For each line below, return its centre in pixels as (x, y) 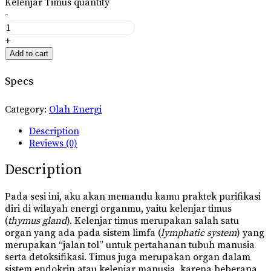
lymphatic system (199, 233)
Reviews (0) (53, 144)
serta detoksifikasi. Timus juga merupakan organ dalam (128, 257)
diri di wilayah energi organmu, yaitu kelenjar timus (118, 209)
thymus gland (37, 221)
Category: (26, 110)
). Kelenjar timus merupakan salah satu (153, 221)
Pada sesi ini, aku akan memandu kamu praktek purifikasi (133, 197)
